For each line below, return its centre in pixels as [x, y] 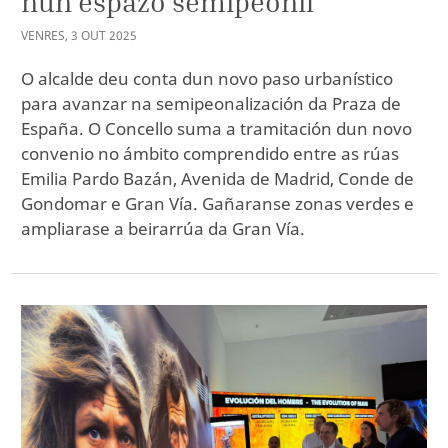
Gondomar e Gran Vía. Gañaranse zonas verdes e [217, 204]
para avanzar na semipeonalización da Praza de [211, 104]
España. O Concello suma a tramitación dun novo [216, 129]
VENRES [43, 36]
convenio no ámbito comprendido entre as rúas [210, 154]
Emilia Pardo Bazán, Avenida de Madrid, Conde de [217, 179]
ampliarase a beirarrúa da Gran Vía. [163, 229]
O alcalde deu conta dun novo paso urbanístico [207, 79]
